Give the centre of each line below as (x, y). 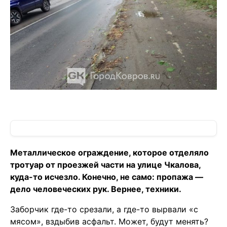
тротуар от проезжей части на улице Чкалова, (105, 165)
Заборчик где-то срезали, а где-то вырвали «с (104, 210)
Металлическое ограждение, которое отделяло (109, 153)
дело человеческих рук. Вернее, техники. (96, 189)
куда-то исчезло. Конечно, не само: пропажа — (107, 177)
